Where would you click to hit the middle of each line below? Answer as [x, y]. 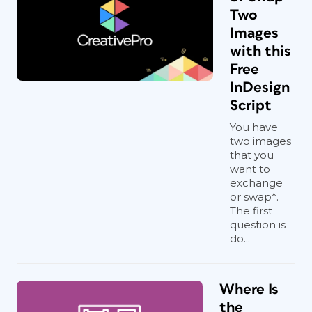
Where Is [249, 289]
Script [251, 106]
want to [250, 169]
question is [258, 225]
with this [260, 51]
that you [252, 155]
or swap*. [254, 197]
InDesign [260, 87]
